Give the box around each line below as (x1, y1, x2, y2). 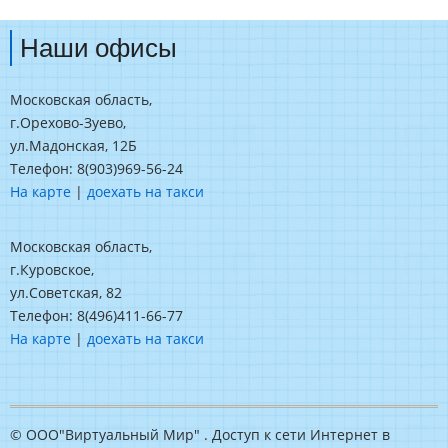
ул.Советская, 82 (10, 282, 122, 302)
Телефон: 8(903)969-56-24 (10, 159, 183, 179)
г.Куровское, (10, 259, 94, 279)
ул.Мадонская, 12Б (10, 136, 137, 156)
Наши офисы (20, 29, 177, 66)
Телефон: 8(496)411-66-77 (10, 305, 183, 325)
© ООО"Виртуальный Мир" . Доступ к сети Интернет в (10, 424, 390, 444)
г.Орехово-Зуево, (10, 113, 126, 133)
